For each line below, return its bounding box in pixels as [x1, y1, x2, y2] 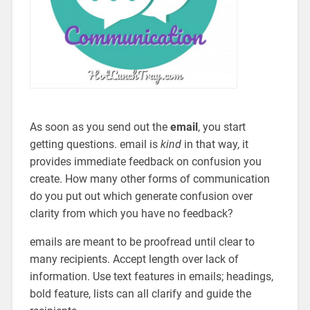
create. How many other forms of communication [29, 172, 270, 185]
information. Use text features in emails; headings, [29, 269, 273, 283]
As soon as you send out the [29, 120, 170, 134]
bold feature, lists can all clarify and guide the [29, 286, 251, 300]
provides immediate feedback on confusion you [29, 154, 262, 168]
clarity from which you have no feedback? [29, 206, 233, 220]
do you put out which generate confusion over [29, 189, 253, 203]
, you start [197, 120, 246, 134]
